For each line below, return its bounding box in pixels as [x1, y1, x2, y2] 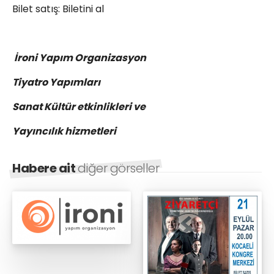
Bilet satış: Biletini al [12, 2, 104, 17]
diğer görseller [77, 160, 159, 177]
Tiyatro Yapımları [12, 75, 100, 90]
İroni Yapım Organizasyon [12, 51, 146, 65]
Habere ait [12, 160, 78, 177]
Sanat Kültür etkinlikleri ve [12, 100, 146, 114]
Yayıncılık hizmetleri [12, 124, 116, 139]
